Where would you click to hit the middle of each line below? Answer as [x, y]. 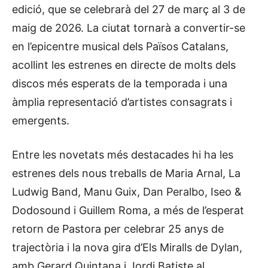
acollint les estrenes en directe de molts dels [124, 65]
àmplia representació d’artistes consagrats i [122, 102]
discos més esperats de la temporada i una [120, 83]
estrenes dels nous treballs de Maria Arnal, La [126, 173]
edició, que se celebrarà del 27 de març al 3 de [129, 9]
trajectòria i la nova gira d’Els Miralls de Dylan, [127, 247]
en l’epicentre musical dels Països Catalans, [120, 46]
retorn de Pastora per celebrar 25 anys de [118, 229]
